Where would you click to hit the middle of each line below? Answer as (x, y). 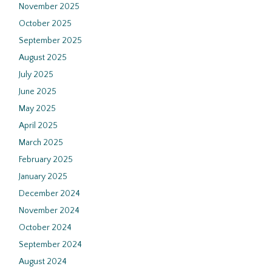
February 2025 (46, 160)
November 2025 (49, 7)
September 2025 (50, 41)
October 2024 (45, 228)
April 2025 (38, 126)
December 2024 (49, 194)
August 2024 (43, 262)
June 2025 (38, 92)
